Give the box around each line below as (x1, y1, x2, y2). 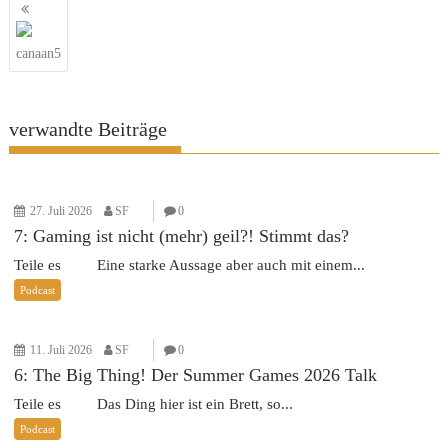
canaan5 (16, 46, 62, 61)
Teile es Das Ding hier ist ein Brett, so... (14, 395, 294, 412)
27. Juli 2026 (30, 203, 93, 218)
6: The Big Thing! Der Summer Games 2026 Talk (14, 364, 378, 385)
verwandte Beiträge (9, 117, 168, 140)
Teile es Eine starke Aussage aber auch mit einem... (14, 256, 366, 273)
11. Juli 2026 (30, 342, 93, 357)
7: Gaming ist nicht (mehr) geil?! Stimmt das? (14, 225, 350, 246)
